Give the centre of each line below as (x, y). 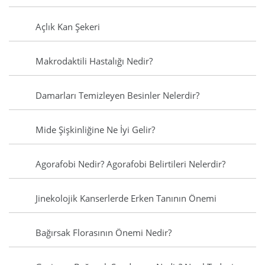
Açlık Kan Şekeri (68, 27)
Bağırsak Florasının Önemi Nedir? (104, 233)
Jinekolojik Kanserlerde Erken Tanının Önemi (126, 198)
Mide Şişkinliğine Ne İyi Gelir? (95, 130)
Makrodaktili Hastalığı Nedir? (94, 61)
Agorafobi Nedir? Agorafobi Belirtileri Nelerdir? (130, 164)
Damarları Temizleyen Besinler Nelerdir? (117, 96)
